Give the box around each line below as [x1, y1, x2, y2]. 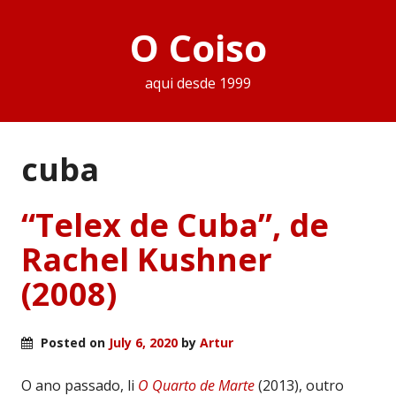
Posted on [37, 333, 109, 351]
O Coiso [129, 22, 267, 73]
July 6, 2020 [109, 333, 178, 351]
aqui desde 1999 [145, 73, 251, 94]
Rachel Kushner [21, 237, 272, 281]
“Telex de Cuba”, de [21, 202, 329, 247]
